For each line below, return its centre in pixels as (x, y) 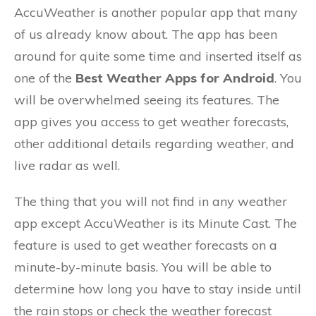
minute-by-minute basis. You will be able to (143, 267)
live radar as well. (67, 166)
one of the (45, 78)
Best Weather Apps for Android (175, 78)
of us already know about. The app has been (146, 35)
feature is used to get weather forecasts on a (146, 245)
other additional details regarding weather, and (154, 144)
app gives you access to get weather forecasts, (151, 122)
